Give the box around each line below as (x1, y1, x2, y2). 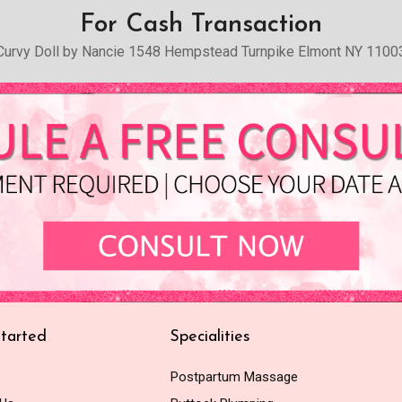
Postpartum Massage (170, 368, 298, 385)
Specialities (169, 328, 250, 345)
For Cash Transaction (80, 12, 322, 38)
